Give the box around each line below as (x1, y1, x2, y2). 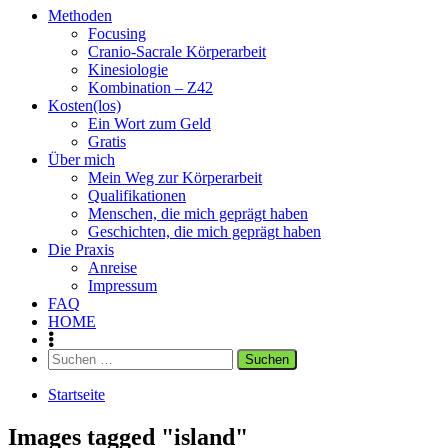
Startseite (48, 386, 105, 403)
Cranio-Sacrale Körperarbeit (88, 43, 266, 60)
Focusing (88, 25, 146, 42)
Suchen (47, 348, 94, 365)
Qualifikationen (88, 187, 186, 204)
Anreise (88, 259, 137, 276)
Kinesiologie (88, 61, 168, 78)
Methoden (48, 7, 112, 24)
